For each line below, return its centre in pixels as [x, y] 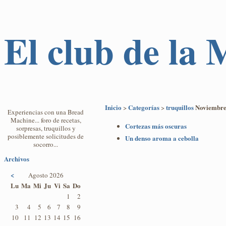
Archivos [17, 159]
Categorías [144, 107]
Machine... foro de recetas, [46, 120]
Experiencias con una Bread [46, 112]
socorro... [46, 145]
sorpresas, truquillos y [46, 128]
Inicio [113, 107]
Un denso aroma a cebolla [162, 138]
